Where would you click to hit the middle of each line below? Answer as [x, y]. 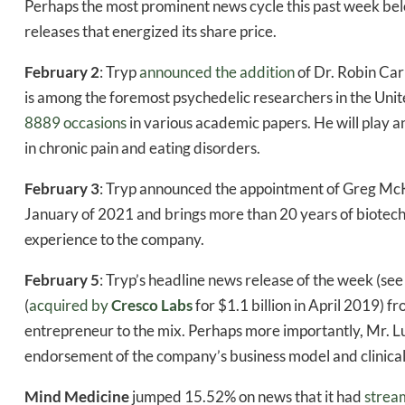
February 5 [62, 280]
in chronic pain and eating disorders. [142, 148]
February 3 [62, 189]
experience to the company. [114, 240]
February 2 [62, 72]
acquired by [70, 306]
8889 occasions [75, 123]
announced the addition [217, 72]
